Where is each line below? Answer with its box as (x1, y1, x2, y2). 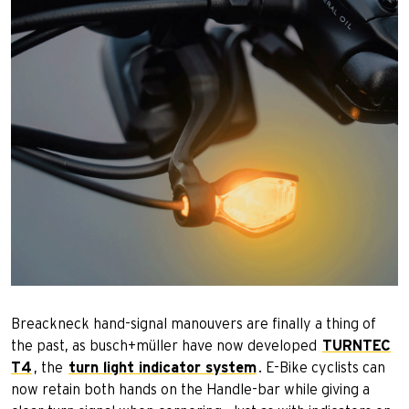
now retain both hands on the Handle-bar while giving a (11, 383, 370, 397)
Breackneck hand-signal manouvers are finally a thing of (11, 317, 376, 331)
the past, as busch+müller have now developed (11, 339, 320, 353)
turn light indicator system (68, 361, 257, 375)
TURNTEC (322, 339, 391, 353)
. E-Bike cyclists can (258, 361, 385, 375)
